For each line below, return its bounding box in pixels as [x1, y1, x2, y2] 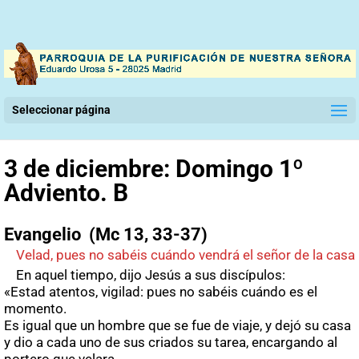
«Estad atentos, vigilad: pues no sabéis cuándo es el [4, 284, 317, 301]
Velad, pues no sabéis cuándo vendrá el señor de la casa [16, 247, 355, 264]
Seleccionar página [12, 103, 111, 117]
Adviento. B [4, 179, 128, 208]
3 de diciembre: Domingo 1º [4, 155, 304, 184]
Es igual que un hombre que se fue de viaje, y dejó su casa [4, 317, 351, 334]
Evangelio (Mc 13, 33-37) [4, 224, 208, 245]
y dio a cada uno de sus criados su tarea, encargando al [4, 334, 337, 351]
